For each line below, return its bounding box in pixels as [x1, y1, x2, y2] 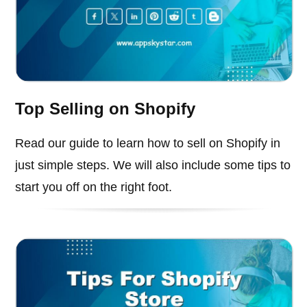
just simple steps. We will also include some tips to [15, 158, 291, 172]
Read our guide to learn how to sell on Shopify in [15, 136, 281, 150]
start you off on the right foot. [15, 180, 173, 194]
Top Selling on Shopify [15, 99, 196, 118]
